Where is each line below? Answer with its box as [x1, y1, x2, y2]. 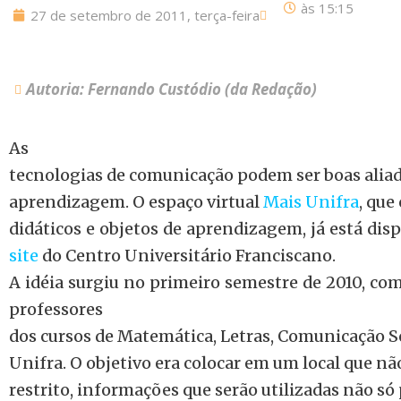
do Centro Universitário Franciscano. [42, 245, 336, 266]
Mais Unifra [263, 192, 359, 212]
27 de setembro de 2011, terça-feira [30, 6, 260, 24]
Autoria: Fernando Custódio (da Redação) [26, 79, 317, 99]
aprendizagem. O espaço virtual [9, 192, 263, 212]
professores [9, 299, 103, 320]
